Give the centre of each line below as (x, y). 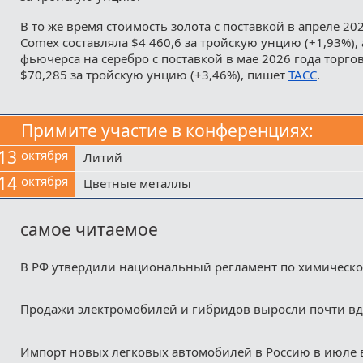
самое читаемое (89, 230)
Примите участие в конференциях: (167, 130)
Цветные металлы (137, 183)
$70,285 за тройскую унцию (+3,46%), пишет (154, 74)
